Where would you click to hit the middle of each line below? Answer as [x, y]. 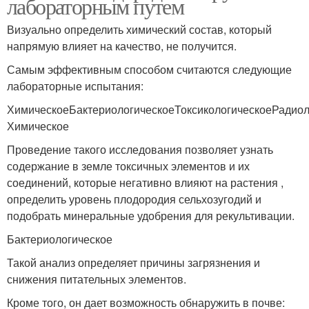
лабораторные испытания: [75, 86]
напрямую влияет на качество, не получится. [122, 46]
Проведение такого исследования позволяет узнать [140, 150]
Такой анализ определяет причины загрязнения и [133, 263]
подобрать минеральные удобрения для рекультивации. [151, 216]
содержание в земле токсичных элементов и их [128, 166]
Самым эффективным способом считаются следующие [149, 70]
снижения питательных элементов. [97, 279]
